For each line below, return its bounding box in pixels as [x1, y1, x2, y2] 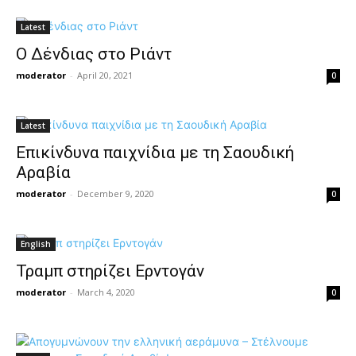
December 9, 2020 [77, 188, 154, 199]
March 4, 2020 [77, 286, 135, 298]
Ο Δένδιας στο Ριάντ [16, 44, 172, 64]
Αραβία [16, 163, 71, 182]
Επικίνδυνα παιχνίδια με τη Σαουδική [16, 143, 294, 162]
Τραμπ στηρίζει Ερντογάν [16, 261, 204, 281]
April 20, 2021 [77, 69, 133, 81]
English [21, 238, 51, 250]
